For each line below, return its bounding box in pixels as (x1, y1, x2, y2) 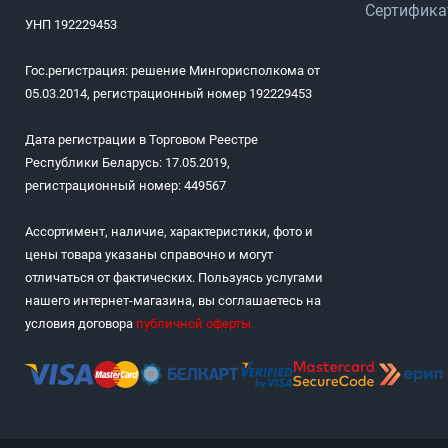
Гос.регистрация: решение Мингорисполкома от (25, 63, 320, 79)
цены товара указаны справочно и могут (25, 247, 273, 263)
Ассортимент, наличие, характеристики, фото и (25, 224, 313, 240)
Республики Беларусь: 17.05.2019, (25, 155, 230, 171)
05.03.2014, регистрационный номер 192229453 (25, 86, 312, 102)
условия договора (25, 316, 136, 332)
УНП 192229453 (25, 17, 117, 33)
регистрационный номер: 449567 (25, 178, 226, 194)
